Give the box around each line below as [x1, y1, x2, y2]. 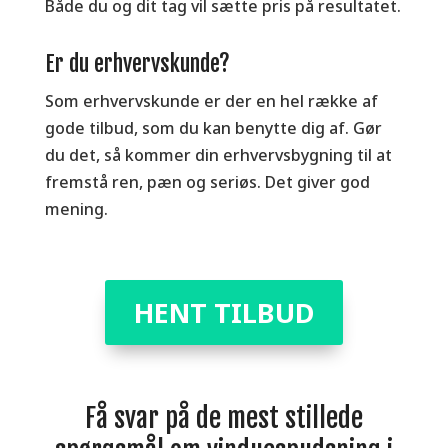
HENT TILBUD [133, 294, 314, 332]
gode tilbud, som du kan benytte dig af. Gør [44, 116, 382, 139]
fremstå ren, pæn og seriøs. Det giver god [44, 170, 370, 193]
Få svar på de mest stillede [84, 402, 363, 435]
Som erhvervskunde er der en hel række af [44, 89, 378, 112]
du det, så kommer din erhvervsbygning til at [44, 143, 392, 166]
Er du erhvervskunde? [44, 49, 230, 77]
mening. [44, 197, 108, 220]
